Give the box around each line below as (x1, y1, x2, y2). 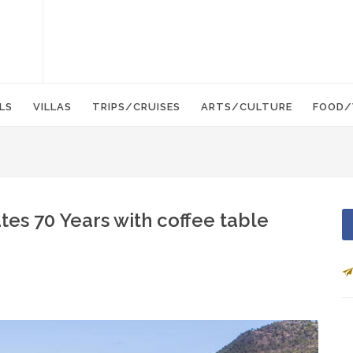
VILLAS (33, 101, 72, 113)
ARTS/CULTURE (201, 101, 292, 113)
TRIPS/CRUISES (92, 101, 180, 113)
